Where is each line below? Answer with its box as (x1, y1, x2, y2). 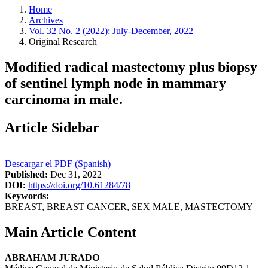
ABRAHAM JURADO (5, 252, 99, 263)
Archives (29, 15, 63, 25)
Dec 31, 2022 (48, 169, 102, 179)
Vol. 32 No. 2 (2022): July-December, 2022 (29, 26, 193, 36)
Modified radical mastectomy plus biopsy (5, 59, 257, 75)
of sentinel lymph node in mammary (5, 75, 226, 91)
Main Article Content (5, 224, 136, 240)
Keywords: (5, 190, 49, 201)
